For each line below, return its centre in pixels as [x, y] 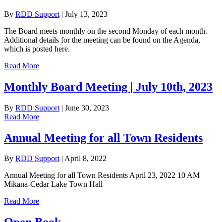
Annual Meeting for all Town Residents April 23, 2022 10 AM [102, 175]
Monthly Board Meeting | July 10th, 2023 [108, 86]
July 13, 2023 [86, 14]
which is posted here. [37, 49]
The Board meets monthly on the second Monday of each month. [106, 31]
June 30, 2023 [87, 108]
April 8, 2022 [85, 159]
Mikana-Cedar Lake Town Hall [53, 184]
